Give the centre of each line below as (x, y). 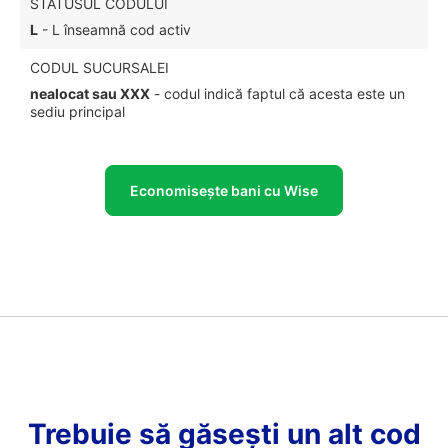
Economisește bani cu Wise (224, 190)
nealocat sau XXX (90, 93)
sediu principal (77, 111)
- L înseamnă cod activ (114, 29)
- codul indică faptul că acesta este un (277, 93)
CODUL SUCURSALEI (99, 67)
